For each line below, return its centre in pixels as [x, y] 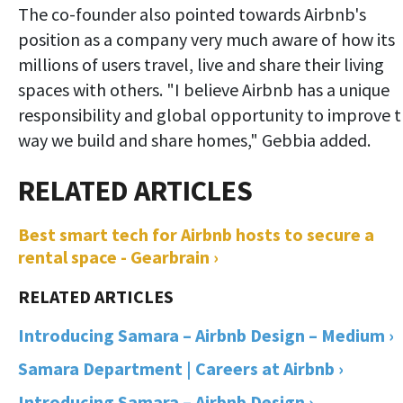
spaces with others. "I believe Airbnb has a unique [204, 89]
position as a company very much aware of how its [206, 39]
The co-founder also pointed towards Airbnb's [192, 13]
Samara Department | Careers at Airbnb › [181, 368]
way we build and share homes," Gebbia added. [194, 139]
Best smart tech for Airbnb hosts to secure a [196, 234]
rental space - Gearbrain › [118, 256]
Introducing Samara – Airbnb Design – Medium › [206, 335]
